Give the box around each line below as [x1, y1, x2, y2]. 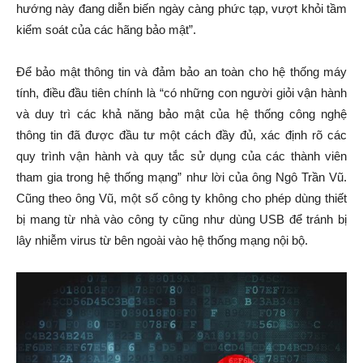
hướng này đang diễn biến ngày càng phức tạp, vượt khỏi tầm [16, 2, 347, 16]
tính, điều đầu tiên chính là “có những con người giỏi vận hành [16, 86, 347, 100]
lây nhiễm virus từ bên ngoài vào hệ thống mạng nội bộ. [16, 233, 308, 248]
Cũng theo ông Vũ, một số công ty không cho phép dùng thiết [16, 191, 347, 206]
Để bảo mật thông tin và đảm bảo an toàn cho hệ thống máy [16, 65, 347, 79]
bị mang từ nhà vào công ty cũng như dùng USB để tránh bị [16, 212, 347, 227]
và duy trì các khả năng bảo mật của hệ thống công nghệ [16, 107, 347, 122]
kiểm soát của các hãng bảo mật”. [16, 23, 196, 37]
